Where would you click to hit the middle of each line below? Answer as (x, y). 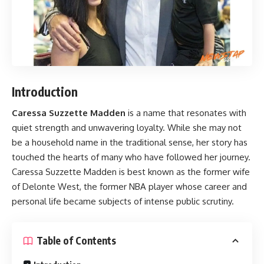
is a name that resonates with (186, 113)
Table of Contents (76, 240)
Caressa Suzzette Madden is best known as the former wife (131, 172)
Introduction (45, 91)
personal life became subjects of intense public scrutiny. (123, 201)
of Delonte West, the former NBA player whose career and (129, 187)
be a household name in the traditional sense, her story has (130, 142)
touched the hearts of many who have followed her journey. (131, 157)
